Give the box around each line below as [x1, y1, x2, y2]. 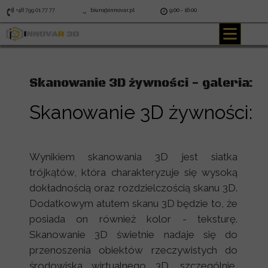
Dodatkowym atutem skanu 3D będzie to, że [29, 197, 237, 209]
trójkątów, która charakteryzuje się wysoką [29, 166, 237, 178]
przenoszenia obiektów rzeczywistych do [29, 244, 237, 256]
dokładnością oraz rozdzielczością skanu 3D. [29, 182, 237, 194]
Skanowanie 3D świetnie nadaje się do [29, 229, 237, 240]
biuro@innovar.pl [90, 7, 135, 13]
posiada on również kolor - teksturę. [29, 213, 237, 225]
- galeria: [191, 76, 253, 91]
